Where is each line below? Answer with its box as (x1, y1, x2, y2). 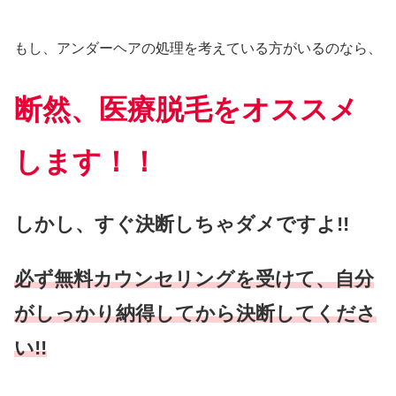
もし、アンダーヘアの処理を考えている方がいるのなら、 (14, 40, 382, 56)
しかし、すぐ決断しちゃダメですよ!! (14, 213, 349, 236)
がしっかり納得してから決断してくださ (14, 301, 377, 324)
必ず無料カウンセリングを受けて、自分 (14, 267, 374, 290)
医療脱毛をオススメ (99, 93, 358, 126)
